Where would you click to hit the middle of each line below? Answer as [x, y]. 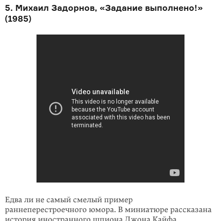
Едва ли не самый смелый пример [69, 200]
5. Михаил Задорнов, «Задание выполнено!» [104, 8]
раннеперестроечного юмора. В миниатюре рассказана [108, 210]
